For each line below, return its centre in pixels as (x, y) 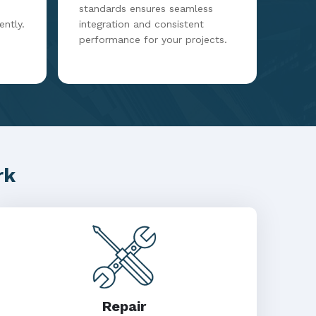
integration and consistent (141, 24)
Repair (124, 306)
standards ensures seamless (146, 8)
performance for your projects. (153, 39)
